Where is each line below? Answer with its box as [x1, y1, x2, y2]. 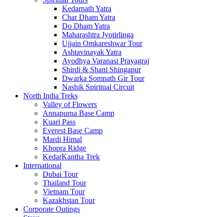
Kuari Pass [43, 118, 76, 126]
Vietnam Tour [43, 187, 85, 196]
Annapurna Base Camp [43, 109, 114, 117]
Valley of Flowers [43, 100, 97, 108]
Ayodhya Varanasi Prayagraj [62, 57, 149, 65]
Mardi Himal [43, 135, 82, 143]
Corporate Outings [23, 205, 80, 213]
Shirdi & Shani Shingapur [62, 65, 141, 74]
